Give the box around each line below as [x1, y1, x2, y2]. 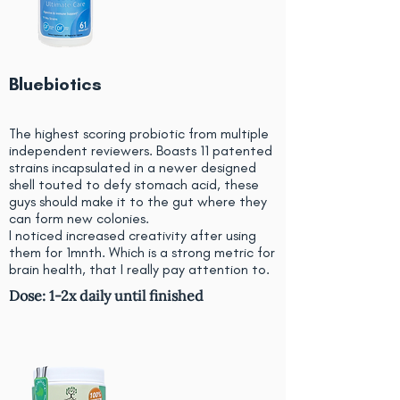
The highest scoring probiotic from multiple [9, 125, 269, 142]
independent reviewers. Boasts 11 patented [9, 142, 272, 159]
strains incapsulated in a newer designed [9, 159, 256, 176]
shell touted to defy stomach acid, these [9, 176, 259, 193]
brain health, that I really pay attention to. [9, 261, 270, 278]
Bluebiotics [9, 73, 102, 95]
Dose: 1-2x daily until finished [9, 287, 204, 304]
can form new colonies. [9, 210, 149, 227]
